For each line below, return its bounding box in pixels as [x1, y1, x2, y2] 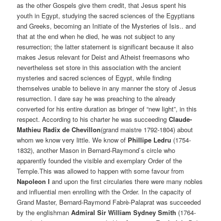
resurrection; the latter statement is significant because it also [17, 41, 194, 51]
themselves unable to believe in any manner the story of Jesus [17, 83, 197, 93]
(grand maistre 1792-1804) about [101, 124, 193, 134]
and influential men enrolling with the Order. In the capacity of [17, 186, 192, 196]
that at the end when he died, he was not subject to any [17, 31, 176, 41]
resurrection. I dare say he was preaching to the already [17, 93, 176, 103]
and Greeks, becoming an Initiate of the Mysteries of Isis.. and [17, 21, 196, 31]
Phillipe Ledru [128, 135, 172, 145]
